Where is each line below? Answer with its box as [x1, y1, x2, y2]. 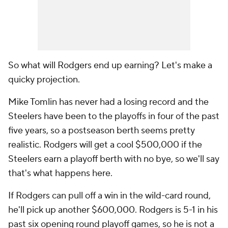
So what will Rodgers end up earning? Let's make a [8, 60, 212, 72]
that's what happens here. [8, 167, 115, 180]
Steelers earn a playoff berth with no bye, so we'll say [8, 153, 219, 165]
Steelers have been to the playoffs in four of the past [8, 110, 219, 123]
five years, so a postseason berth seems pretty [8, 125, 195, 137]
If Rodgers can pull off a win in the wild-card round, [8, 190, 211, 202]
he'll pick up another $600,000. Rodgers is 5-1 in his [8, 204, 218, 216]
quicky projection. [8, 74, 82, 86]
